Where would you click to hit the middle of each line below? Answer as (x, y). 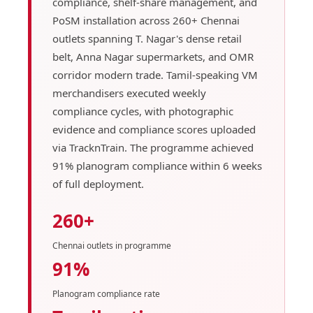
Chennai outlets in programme (111, 245)
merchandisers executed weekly (129, 93)
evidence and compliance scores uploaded (154, 129)
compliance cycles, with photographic (143, 111)
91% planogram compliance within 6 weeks (157, 165)
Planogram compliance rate (106, 293)
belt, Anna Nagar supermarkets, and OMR (153, 56)
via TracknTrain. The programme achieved (153, 147)
